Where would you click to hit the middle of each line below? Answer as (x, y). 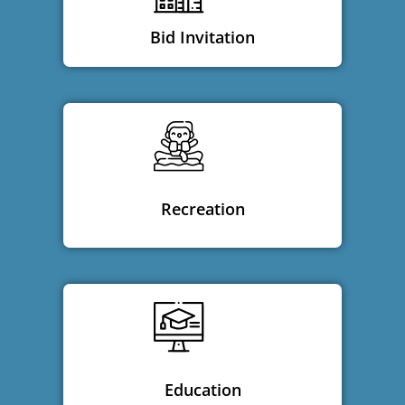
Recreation (202, 208)
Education (202, 389)
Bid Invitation (202, 37)
